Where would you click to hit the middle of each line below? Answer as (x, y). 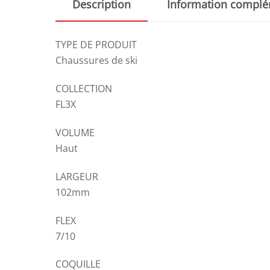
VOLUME (75, 133)
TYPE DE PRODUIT (96, 45)
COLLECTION (84, 89)
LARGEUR (77, 176)
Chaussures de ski (96, 61)
